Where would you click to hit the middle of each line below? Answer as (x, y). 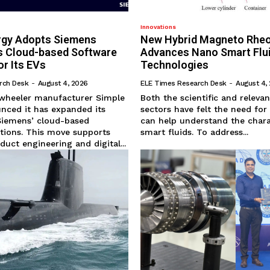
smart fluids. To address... (195, 132)
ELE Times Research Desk (184, 83)
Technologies (175, 65)
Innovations (159, 27)
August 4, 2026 (63, 83)
